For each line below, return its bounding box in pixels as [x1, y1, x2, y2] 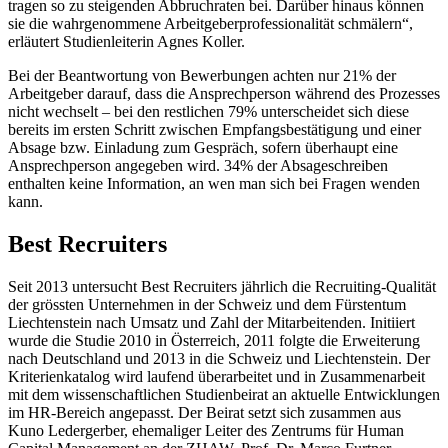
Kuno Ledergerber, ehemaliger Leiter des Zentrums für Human [8, 421, 404, 439]
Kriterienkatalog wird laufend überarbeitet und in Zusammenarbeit [8, 367, 425, 385]
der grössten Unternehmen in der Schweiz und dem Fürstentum [8, 295, 406, 313]
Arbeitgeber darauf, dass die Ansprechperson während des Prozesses [8, 84, 440, 102]
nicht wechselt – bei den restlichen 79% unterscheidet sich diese [8, 102, 409, 120]
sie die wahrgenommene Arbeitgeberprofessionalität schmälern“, [8, 14, 413, 32]
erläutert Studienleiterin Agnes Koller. [8, 32, 245, 50]
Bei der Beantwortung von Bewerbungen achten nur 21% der [8, 66, 396, 84]
